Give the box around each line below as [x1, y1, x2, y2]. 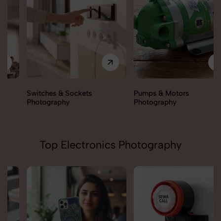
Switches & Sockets [7, 89, 73, 98]
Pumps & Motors [114, 89, 170, 98]
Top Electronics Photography [39, 138, 182, 152]
